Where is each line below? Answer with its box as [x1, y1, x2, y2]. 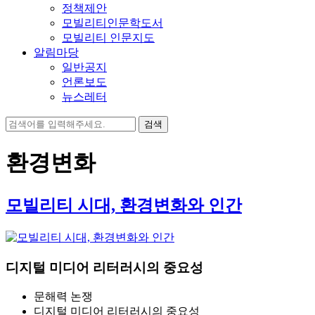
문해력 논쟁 [34, 290, 93, 303]
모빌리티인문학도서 [62, 17, 163, 29]
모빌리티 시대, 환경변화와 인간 [6, 195, 242, 214]
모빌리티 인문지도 [62, 32, 155, 44]
